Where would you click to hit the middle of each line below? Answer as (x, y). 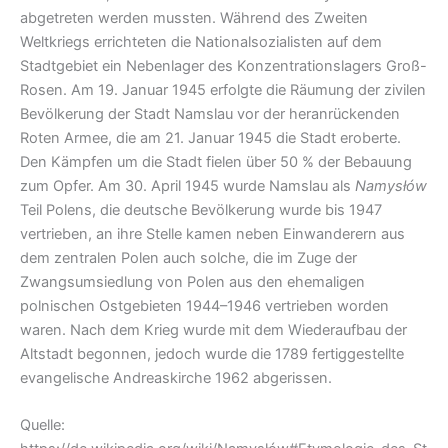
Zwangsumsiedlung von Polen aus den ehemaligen (192, 281)
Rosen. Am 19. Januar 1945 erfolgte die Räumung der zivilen (223, 89)
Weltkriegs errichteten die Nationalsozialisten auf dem (201, 41)
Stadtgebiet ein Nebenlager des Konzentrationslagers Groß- (223, 65)
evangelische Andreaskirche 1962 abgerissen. (176, 377)
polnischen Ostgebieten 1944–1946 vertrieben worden (204, 305)
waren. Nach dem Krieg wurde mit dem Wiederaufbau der (213, 329)
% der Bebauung (357, 161)
